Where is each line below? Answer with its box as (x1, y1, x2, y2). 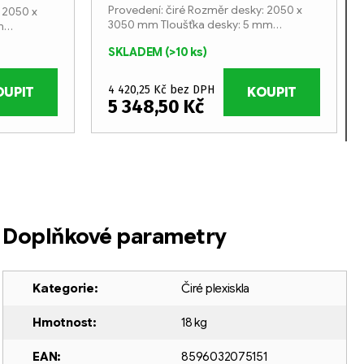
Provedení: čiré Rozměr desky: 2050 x (108, 2, 302, 18)
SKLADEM (108, 45, 165, 60)
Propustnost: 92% (108, 32, 202, 47)
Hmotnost (32, 315, 93, 331)
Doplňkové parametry (2, 223, 227, 250)
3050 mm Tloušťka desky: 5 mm (108, 17, 273, 32)
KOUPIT (246, 84, 297, 101)
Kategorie (32, 281, 94, 297)
